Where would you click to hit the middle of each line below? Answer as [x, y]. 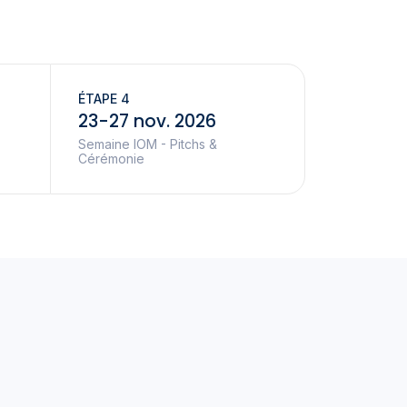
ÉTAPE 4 [104, 99]
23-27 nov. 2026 [148, 122]
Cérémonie [112, 159]
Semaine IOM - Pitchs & [148, 144]
